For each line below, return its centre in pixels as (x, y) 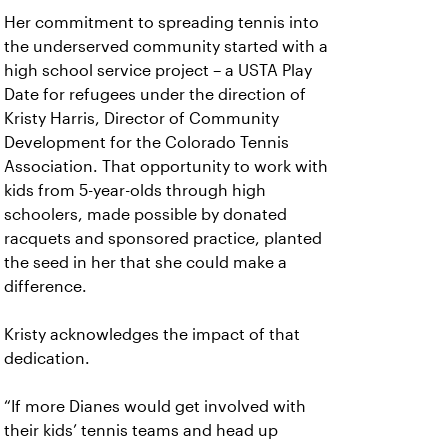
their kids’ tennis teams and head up (141, 430)
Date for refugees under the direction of (155, 94)
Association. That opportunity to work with (166, 166)
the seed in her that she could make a (145, 262)
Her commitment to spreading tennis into (161, 22)
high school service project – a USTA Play (158, 70)
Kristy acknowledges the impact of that (152, 334)
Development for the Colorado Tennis (146, 142)
